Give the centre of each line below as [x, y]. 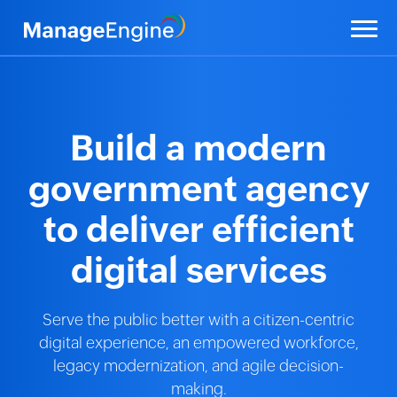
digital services [198, 270]
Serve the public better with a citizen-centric [198, 320]
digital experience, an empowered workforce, [198, 343]
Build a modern [198, 148]
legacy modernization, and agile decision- [198, 366]
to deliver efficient [198, 230]
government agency [198, 189]
